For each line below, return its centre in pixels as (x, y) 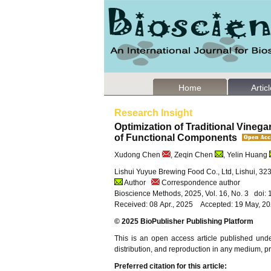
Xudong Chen (137, 155)
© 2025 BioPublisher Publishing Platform (184, 221)
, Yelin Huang (245, 155)
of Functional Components (178, 138)
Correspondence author (200, 183)
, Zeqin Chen (192, 155)
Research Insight (153, 113)
